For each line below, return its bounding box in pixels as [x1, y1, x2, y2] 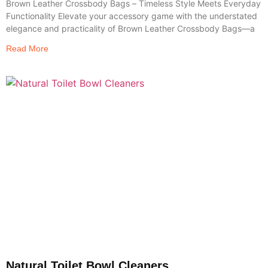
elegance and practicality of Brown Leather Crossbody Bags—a [6, 23, 255, 34]
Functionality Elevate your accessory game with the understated [6, 11, 257, 22]
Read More [6, 44, 48, 54]
